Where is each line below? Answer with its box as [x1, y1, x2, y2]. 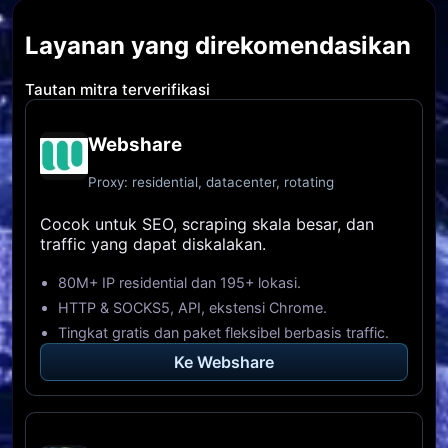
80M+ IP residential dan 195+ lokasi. [58, 274, 301, 292]
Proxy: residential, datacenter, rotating [88, 174, 334, 191]
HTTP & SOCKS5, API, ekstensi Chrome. [58, 299, 327, 317]
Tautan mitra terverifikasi [25, 79, 210, 99]
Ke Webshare [174, 352, 274, 373]
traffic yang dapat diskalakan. [40, 234, 266, 255]
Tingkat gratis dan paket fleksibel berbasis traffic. [58, 324, 389, 342]
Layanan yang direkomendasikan [25, 30, 411, 60]
